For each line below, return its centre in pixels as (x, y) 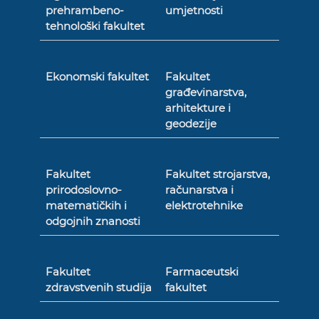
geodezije (190, 124)
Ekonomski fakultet (98, 77)
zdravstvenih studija (99, 287)
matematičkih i (87, 205)
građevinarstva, (205, 92)
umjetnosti (194, 10)
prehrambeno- (85, 10)
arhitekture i (198, 108)
